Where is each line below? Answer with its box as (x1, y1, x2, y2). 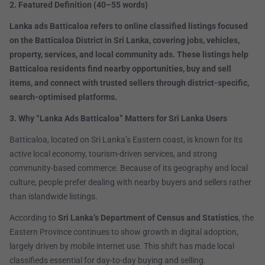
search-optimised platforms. (9, 92, 117, 102)
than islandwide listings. (9, 192, 98, 202)
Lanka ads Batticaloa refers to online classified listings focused (9, 21, 248, 31)
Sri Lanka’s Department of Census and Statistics (58, 213, 238, 223)
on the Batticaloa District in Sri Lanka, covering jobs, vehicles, (9, 35, 240, 46)
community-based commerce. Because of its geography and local (9, 163, 248, 173)
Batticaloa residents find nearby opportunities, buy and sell (9, 64, 231, 74)
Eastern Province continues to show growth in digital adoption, (9, 227, 238, 237)
